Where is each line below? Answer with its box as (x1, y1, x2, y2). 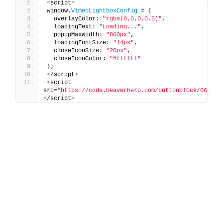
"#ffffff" (110, 55, 141, 62)
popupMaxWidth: (47, 31, 106, 38)
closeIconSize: (47, 47, 106, 54)
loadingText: (47, 23, 99, 30)
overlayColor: (47, 15, 103, 22)
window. (47, 7, 71, 14)
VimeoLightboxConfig (71, 7, 137, 14)
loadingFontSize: (47, 39, 113, 46)
